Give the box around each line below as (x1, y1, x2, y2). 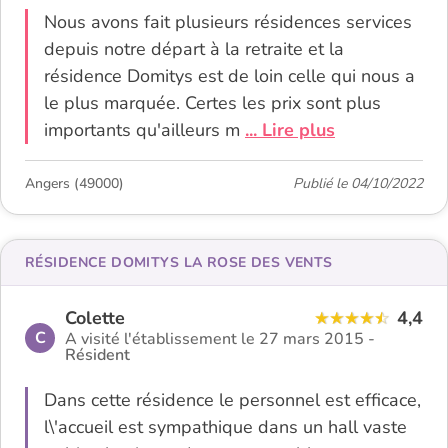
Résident (65, 343, 130, 366)
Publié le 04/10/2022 (293, 173, 423, 193)
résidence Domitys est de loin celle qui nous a (44, 63, 415, 88)
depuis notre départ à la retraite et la (44, 36, 344, 61)
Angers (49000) (25, 173, 124, 193)
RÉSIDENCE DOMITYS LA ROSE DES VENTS (25, 252, 333, 272)
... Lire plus (245, 117, 335, 142)
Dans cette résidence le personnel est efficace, (44, 387, 421, 412)
